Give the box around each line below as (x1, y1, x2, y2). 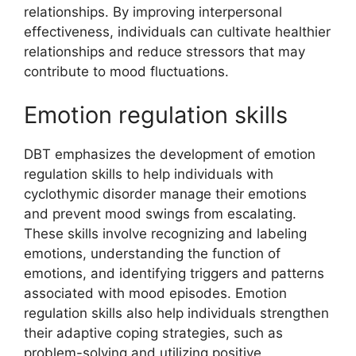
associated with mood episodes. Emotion (24, 285, 287, 301)
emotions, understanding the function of (24, 246, 281, 261)
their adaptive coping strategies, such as (24, 325, 283, 341)
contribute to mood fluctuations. (24, 63, 229, 79)
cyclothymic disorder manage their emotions (24, 186, 307, 202)
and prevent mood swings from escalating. (24, 206, 296, 222)
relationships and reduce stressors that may (24, 43, 305, 60)
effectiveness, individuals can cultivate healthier (24, 23, 331, 40)
